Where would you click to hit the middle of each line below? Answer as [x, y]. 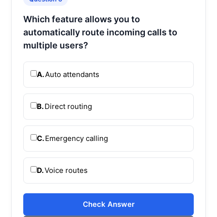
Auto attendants [72, 74]
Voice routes [66, 170]
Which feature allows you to [82, 19]
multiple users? [56, 45]
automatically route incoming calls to [100, 32]
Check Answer [108, 204]
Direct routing [68, 106]
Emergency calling [77, 138]
